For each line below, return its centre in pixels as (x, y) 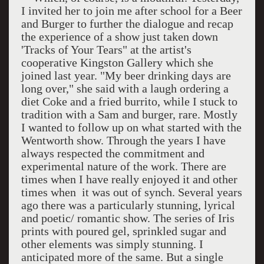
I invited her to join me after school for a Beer (131, 11)
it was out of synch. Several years (162, 192)
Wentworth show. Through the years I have (123, 140)
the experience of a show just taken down (119, 37)
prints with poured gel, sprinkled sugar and (123, 231)
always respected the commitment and (113, 153)
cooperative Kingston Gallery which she (117, 62)
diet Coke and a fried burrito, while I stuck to (129, 101)
